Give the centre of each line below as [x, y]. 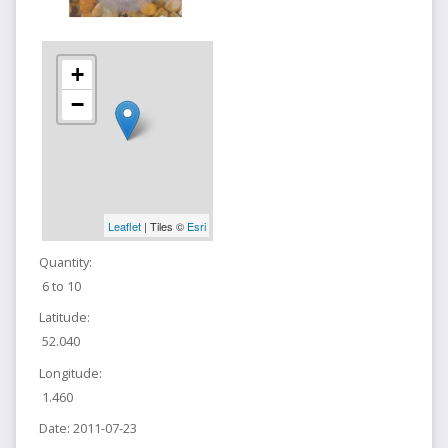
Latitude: [64, 317]
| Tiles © [163, 225]
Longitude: [70, 372]
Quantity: [65, 262]
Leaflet [124, 225]
